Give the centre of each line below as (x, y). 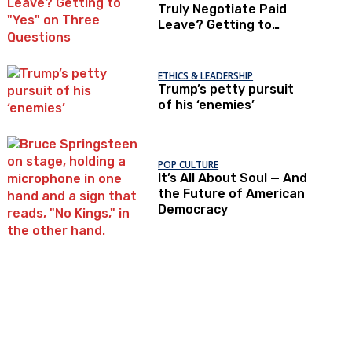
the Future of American (232, 193)
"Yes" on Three (205, 40)
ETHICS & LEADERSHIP (206, 75)
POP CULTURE (189, 164)
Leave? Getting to (215, 24)
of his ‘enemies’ (207, 104)
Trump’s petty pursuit (226, 89)
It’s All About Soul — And (233, 178)
